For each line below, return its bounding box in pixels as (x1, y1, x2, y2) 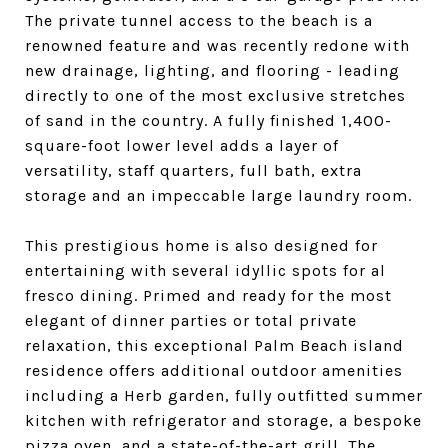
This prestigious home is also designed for (25, 236, 378, 255)
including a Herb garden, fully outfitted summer (25, 386, 423, 405)
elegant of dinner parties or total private (25, 311, 357, 330)
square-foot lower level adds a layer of (25, 136, 339, 155)
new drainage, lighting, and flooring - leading (25, 61, 400, 80)
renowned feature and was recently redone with (25, 36, 410, 55)
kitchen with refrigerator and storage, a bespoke (25, 411, 422, 430)
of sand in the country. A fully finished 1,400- (25, 111, 392, 130)
